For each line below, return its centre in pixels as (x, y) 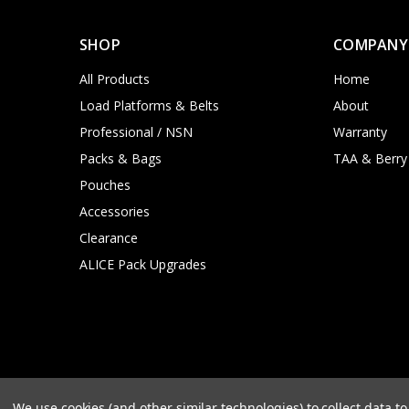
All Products (114, 79)
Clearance (108, 237)
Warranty (361, 131)
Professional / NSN (136, 131)
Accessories (114, 211)
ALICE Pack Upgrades (142, 264)
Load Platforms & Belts (149, 105)
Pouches (105, 184)
